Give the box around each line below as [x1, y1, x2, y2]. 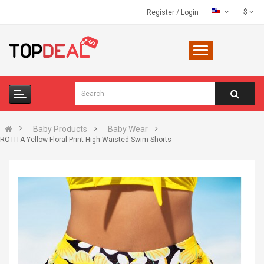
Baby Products [33, 124, 87, 134]
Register [147, 8, 176, 16]
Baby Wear [108, 124, 148, 134]
